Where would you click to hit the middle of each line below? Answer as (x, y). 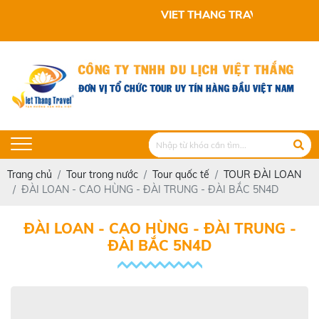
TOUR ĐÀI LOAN (262, 174)
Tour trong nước (102, 174)
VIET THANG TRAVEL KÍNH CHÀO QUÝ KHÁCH (153, 15)
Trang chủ (30, 174)
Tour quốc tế (181, 174)
